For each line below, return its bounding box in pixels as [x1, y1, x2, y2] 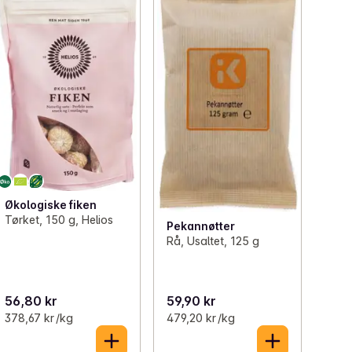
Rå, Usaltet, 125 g [166, 234, 259, 248]
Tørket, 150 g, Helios [5, 213, 114, 227]
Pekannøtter [166, 219, 235, 233]
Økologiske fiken [5, 198, 97, 212]
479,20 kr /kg [166, 311, 235, 325]
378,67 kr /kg [5, 311, 74, 325]
